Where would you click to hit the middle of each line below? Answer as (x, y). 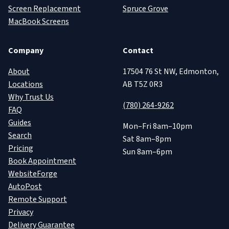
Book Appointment (42, 161)
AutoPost (25, 187)
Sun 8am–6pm (147, 152)
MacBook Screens (39, 22)
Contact (138, 51)
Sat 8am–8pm (147, 139)
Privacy (21, 212)
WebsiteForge (33, 174)
